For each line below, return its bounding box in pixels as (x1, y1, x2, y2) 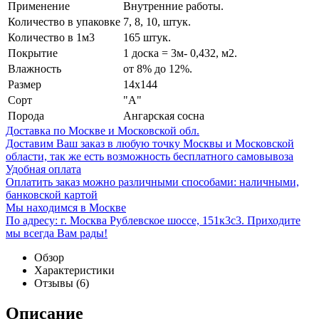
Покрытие (8, 46, 58, 59)
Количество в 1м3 (8, 31, 95, 43)
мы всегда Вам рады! (6, 226, 108, 239)
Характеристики (34, 263, 115, 276)
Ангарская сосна (123, 109, 204, 122)
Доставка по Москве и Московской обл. (6, 124, 199, 137)
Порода (8, 109, 44, 122)
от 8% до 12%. (123, 62, 192, 75)
